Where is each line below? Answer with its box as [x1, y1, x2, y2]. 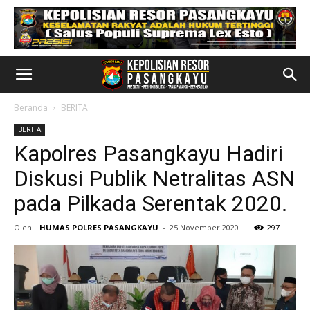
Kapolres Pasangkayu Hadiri [14, 140, 283, 167]
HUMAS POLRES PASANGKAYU [39, 222, 158, 232]
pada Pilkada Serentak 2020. [14, 190, 288, 217]
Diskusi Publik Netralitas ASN [14, 165, 295, 192]
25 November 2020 [170, 222, 239, 232]
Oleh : [14, 222, 36, 232]
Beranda [14, 102, 48, 113]
